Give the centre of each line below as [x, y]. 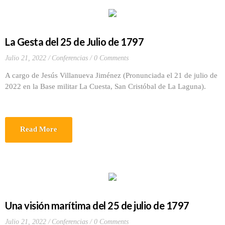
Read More [39, 129]
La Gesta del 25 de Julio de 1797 [74, 42]
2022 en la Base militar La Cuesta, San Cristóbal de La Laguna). [105, 86]
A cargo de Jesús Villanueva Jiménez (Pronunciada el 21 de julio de [111, 75]
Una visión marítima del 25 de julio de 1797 [97, 205]
